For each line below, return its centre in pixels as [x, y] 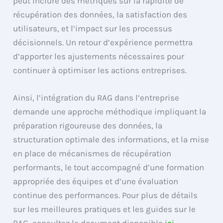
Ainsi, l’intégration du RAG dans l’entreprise [96, 98]
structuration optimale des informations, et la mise [111, 140]
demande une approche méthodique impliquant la [110, 112]
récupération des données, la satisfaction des [100, 15]
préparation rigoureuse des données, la [88, 126]
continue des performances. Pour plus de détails [106, 195]
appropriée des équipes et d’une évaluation [96, 181]
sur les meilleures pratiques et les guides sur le [105, 209]
